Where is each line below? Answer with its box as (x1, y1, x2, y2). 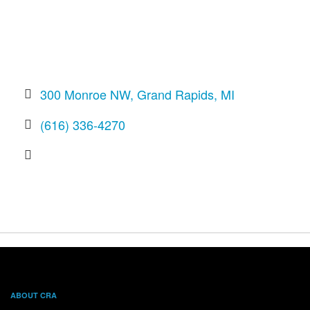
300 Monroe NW (39, 84, 130, 103)
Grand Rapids (136, 84, 214, 103)
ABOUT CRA (10, 289, 57, 300)
